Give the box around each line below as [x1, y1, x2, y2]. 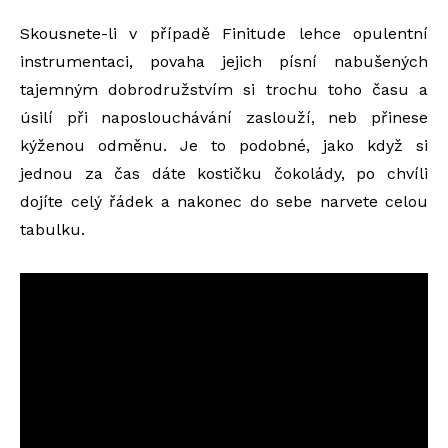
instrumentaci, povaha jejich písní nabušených [20, 52, 428, 71]
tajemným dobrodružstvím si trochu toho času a [20, 80, 428, 99]
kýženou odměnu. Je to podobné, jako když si [20, 136, 428, 155]
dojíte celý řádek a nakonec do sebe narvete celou [20, 192, 428, 211]
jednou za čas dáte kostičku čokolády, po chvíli [20, 164, 428, 183]
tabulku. [20, 220, 85, 239]
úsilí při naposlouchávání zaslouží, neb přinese [20, 108, 428, 127]
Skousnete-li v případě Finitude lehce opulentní [20, 24, 428, 43]
